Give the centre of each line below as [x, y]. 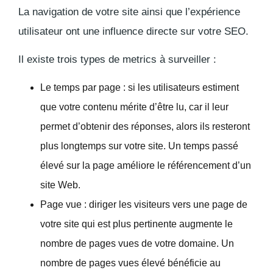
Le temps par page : [84, 87]
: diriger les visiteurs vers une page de [165, 204]
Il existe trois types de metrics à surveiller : [117, 59]
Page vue [61, 204]
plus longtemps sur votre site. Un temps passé [139, 146]
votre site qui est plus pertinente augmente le [136, 224]
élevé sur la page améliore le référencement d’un [146, 165]
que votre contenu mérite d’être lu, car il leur [134, 107]
